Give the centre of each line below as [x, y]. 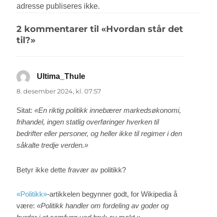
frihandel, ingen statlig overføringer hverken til [88, 122]
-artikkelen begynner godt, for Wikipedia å [112, 194]
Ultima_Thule [61, 77]
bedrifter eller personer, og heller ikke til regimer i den [100, 134]
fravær [78, 170]
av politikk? [108, 170]
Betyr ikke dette [42, 170]
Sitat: [26, 110]
